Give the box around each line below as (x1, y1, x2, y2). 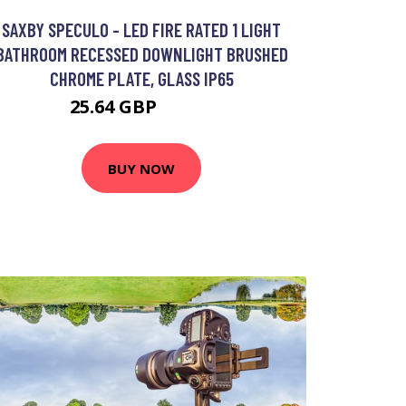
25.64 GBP (69, 94, 161, 119)
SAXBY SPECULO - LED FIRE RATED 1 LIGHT (2, 18, 281, 41)
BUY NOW (108, 159, 175, 178)
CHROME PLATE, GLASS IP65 (49, 67, 234, 90)
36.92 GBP (160, 101, 214, 117)
